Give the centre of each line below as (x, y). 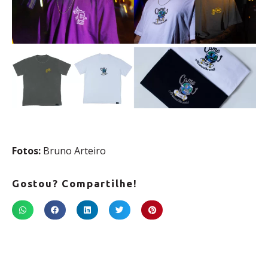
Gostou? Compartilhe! (75, 184)
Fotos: (28, 150)
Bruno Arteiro (74, 150)
